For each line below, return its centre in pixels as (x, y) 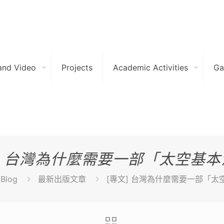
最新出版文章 (62, 179)
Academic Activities (150, 67)
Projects (77, 67)
